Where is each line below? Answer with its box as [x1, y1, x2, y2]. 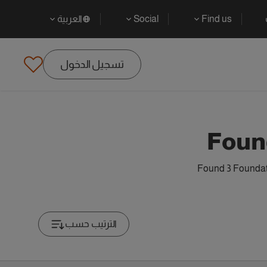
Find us [201, 14, 232, 24]
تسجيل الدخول [60, 58, 124, 70]
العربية [57, 14, 82, 24]
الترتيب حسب [65, 219, 117, 229]
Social [133, 14, 159, 24]
